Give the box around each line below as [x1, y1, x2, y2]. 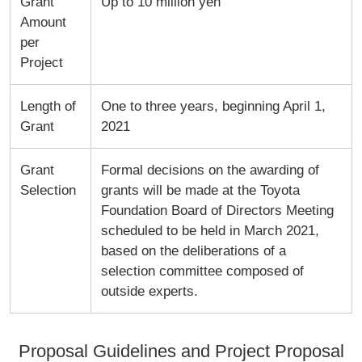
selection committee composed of [100, 263, 304, 279]
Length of [19, 98, 76, 114]
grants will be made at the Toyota [100, 182, 300, 198]
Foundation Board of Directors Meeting [100, 202, 334, 218]
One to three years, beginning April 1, [100, 98, 326, 114]
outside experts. [100, 283, 198, 299]
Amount [19, 14, 66, 30]
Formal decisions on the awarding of [100, 162, 319, 178]
